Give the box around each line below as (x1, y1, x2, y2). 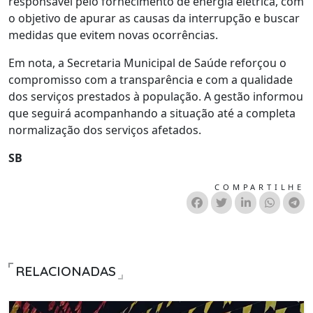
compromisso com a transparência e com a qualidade (8, 71, 293, 87)
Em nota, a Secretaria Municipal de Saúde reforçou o (8, 54, 286, 71)
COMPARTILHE (214, 181, 305, 192)
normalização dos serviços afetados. (8, 122, 201, 138)
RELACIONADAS (15, 262, 116, 279)
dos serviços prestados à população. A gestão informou (8, 88, 303, 104)
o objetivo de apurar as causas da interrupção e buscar (8, 10, 300, 26)
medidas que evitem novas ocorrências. (8, 27, 218, 43)
